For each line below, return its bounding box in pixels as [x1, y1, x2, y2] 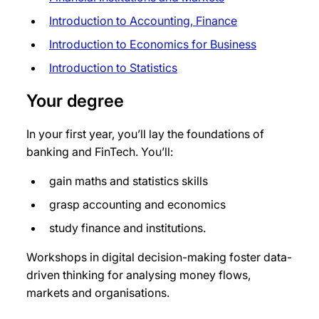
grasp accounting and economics [49, 197, 226, 212]
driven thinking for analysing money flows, [26, 268, 251, 283]
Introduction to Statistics [49, 61, 177, 75]
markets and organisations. [26, 286, 169, 300]
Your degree [26, 90, 124, 112]
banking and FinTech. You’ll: [26, 145, 173, 159]
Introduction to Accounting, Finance [49, 14, 237, 28]
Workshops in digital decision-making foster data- [26, 250, 292, 265]
